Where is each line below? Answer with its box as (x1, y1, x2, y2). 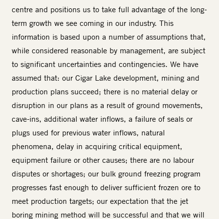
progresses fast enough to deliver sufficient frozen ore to (12, 183, 200, 192)
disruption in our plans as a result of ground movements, (12, 101, 203, 110)
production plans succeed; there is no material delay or (12, 87, 197, 96)
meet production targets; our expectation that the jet (12, 197, 188, 206)
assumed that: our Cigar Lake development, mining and (12, 73, 199, 83)
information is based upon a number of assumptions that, (12, 32, 206, 42)
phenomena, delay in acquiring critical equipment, (12, 142, 182, 151)
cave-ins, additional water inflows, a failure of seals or (12, 114, 193, 124)
